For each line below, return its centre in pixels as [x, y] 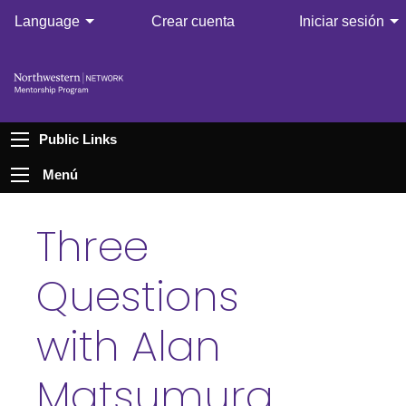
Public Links [77, 140]
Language [47, 22]
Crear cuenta [193, 22]
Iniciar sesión [342, 22]
